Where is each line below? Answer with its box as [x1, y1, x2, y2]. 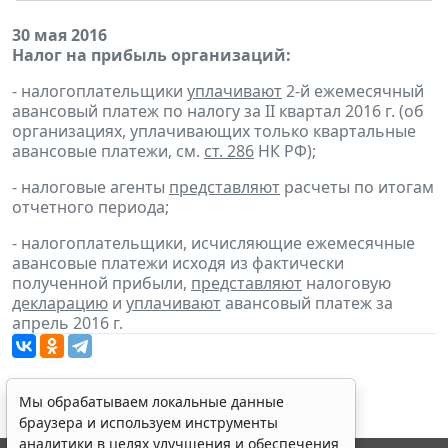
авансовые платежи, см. [12, 139, 204, 162]
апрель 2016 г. [12, 311, 123, 334]
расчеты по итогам [280, 175, 434, 198]
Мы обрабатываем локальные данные [19, 392, 284, 411]
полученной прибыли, [12, 271, 191, 294]
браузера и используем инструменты [19, 413, 278, 432]
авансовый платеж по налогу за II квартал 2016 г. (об [12, 99, 424, 122]
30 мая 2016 [12, 23, 107, 46]
